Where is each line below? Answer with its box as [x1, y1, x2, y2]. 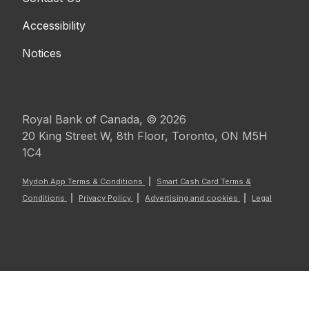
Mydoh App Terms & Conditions [22, 176, 145, 186]
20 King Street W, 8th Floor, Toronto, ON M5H [22, 128, 268, 143]
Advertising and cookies [145, 192, 240, 203]
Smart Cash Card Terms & [157, 176, 251, 186]
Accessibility [22, 18, 86, 32]
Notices [22, 46, 61, 60]
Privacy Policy [79, 192, 133, 203]
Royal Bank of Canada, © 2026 [22, 112, 186, 126]
